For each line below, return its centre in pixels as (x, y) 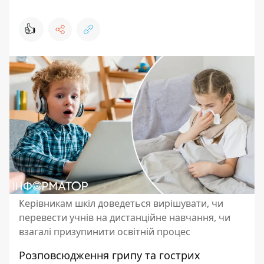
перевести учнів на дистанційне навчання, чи (125, 217)
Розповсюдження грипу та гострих (110, 255)
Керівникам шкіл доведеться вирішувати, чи (121, 203)
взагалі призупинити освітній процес (105, 232)
